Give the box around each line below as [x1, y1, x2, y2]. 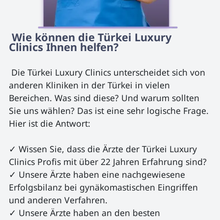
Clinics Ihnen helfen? [8, 39, 121, 54]
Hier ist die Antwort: [8, 117, 90, 129]
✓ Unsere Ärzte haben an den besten [8, 206, 163, 219]
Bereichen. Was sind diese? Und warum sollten [8, 91, 202, 104]
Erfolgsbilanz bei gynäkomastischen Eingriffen [8, 181, 200, 193]
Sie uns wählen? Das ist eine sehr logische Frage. [8, 104, 211, 116]
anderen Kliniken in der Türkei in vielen [8, 79, 172, 91]
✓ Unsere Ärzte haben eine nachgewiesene [8, 168, 188, 180]
